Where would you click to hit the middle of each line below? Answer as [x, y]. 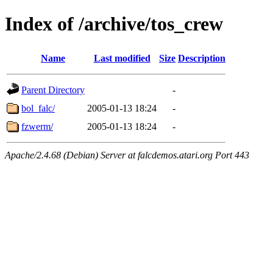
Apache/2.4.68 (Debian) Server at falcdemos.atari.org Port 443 [127, 155]
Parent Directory [53, 90]
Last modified [122, 58]
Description [202, 58]
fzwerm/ [37, 126]
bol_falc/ [38, 108]
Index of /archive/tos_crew [114, 24]
